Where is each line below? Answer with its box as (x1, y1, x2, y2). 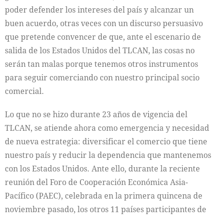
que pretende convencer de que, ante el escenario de (5, 31, 201, 42)
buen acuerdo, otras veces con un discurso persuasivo (5, 18, 203, 29)
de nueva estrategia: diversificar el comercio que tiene (5, 136, 207, 147)
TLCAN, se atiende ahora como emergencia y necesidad (5, 123, 209, 133)
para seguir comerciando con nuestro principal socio (5, 72, 200, 83)
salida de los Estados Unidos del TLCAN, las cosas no (5, 45, 195, 56)
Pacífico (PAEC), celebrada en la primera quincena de (5, 190, 202, 201)
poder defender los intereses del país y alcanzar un (5, 4, 194, 15)
